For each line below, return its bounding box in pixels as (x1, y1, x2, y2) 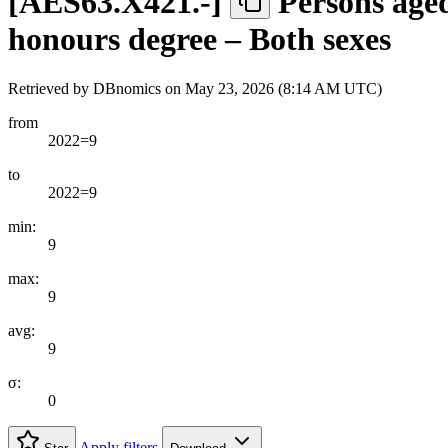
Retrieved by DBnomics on (8, 79, 185, 97)
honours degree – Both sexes (8, 21, 391, 58)
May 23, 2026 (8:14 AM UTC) (185, 79, 382, 97)
